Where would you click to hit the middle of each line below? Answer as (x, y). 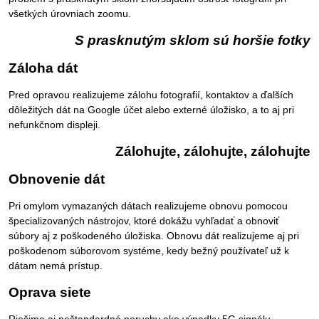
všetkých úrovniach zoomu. (70, 14)
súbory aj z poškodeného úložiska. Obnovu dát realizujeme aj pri (154, 236)
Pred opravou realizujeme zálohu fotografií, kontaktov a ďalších (151, 95)
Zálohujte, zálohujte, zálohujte (213, 152)
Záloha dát (43, 68)
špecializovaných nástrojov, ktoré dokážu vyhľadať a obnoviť (144, 221)
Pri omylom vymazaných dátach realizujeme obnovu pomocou (148, 206)
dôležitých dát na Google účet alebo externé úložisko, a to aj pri (151, 110)
